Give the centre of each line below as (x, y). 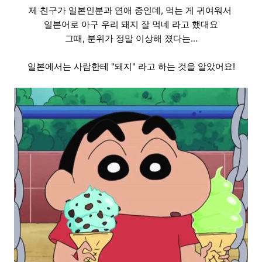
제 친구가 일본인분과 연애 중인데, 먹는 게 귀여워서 (131, 11)
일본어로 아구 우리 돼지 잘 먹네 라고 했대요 (131, 25)
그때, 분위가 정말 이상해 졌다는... (131, 39)
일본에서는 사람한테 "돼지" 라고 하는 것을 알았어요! (131, 67)
